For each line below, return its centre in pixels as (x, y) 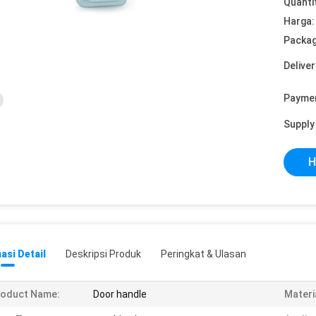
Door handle (120, 294)
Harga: (299, 21)
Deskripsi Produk (103, 254)
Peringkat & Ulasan (203, 254)
